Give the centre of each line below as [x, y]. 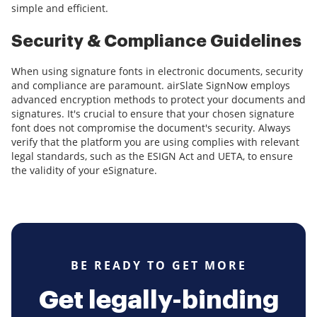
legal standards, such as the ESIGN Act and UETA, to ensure [152, 156]
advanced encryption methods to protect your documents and [158, 100]
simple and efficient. [60, 8]
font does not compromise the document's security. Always [151, 128]
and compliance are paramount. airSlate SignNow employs [151, 86]
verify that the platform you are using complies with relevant [155, 142]
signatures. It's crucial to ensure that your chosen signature [153, 114]
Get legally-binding [158, 300]
